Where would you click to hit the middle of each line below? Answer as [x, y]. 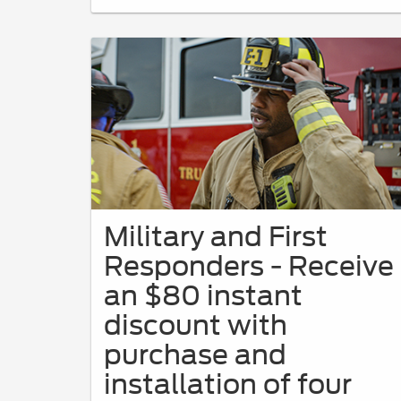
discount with [196, 325]
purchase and [195, 355]
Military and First [216, 237]
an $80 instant [203, 296]
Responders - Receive [249, 266]
